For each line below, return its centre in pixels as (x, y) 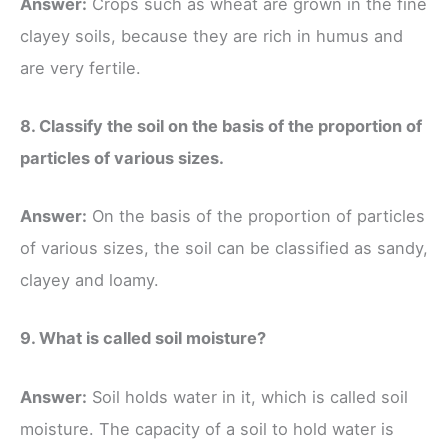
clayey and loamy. (89, 280)
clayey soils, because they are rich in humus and (211, 35)
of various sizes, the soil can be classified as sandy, (224, 248)
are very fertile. (80, 67)
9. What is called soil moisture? (143, 338)
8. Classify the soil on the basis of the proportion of (221, 125)
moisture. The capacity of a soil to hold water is (207, 428)
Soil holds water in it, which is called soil (247, 396)
